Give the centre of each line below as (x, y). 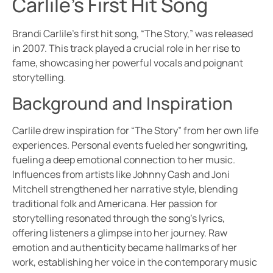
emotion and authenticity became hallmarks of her (125, 248)
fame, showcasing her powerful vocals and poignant (128, 62)
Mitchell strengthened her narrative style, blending (125, 189)
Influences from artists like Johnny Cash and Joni (121, 175)
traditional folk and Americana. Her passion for (115, 204)
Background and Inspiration (122, 103)
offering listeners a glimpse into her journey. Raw (120, 233)
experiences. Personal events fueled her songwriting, (130, 145)
